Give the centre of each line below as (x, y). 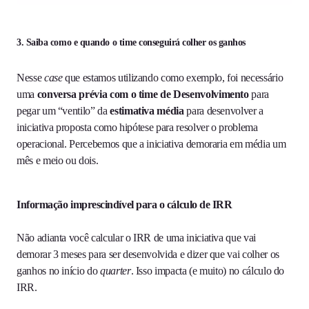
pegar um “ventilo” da (63, 111)
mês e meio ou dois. (58, 161)
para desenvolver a (223, 111)
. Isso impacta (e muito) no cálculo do (208, 271)
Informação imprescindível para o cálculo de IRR (124, 205)
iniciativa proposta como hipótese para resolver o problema (137, 128)
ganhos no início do (58, 271)
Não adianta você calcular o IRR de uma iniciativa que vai (136, 238)
